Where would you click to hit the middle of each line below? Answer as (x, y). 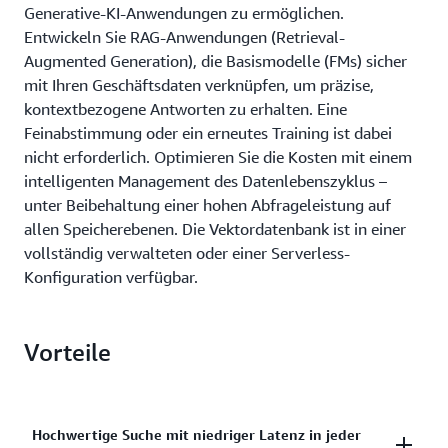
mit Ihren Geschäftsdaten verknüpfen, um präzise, (199, 85)
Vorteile (67, 352)
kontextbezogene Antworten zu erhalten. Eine (185, 109)
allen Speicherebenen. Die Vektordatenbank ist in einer (215, 229)
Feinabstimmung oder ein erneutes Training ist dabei (208, 133)
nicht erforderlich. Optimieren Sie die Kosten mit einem (218, 157)
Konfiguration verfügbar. (111, 277)
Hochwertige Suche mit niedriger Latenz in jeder (196, 434)
